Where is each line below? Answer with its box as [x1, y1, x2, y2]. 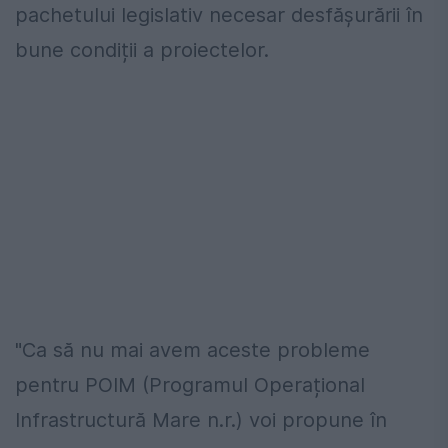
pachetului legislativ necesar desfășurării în [15, 3, 423, 28]
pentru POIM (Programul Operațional [15, 373, 365, 398]
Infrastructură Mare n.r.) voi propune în [15, 408, 387, 433]
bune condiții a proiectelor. [15, 38, 269, 63]
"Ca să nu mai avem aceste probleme [15, 338, 370, 363]
